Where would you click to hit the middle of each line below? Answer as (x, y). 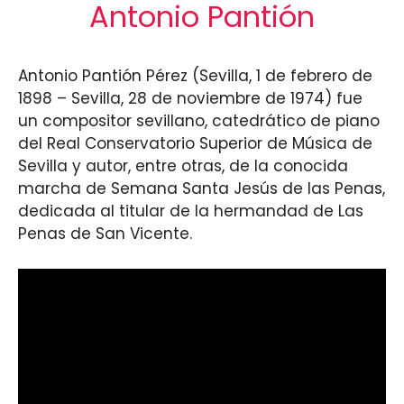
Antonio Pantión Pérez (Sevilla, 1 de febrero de (195, 76)
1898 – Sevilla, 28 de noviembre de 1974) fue (190, 98)
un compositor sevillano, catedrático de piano (199, 121)
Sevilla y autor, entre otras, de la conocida (183, 166)
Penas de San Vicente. (105, 234)
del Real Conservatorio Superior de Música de (195, 143)
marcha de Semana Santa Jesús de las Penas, (202, 188)
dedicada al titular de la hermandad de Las (191, 211)
